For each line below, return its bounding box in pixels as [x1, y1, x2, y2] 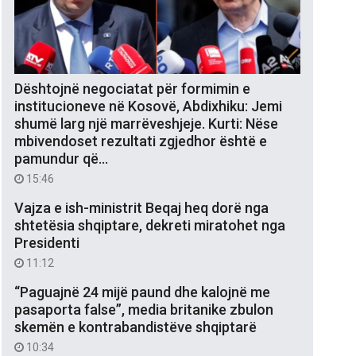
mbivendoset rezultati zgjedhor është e [14, 132, 267, 149]
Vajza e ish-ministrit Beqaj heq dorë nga [14, 199, 269, 216]
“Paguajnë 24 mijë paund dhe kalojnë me [14, 283, 270, 300]
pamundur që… [14, 149, 108, 167]
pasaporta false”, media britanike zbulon [14, 300, 273, 318]
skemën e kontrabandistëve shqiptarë [14, 318, 257, 335]
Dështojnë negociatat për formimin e [14, 79, 250, 97]
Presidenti [14, 234, 79, 251]
